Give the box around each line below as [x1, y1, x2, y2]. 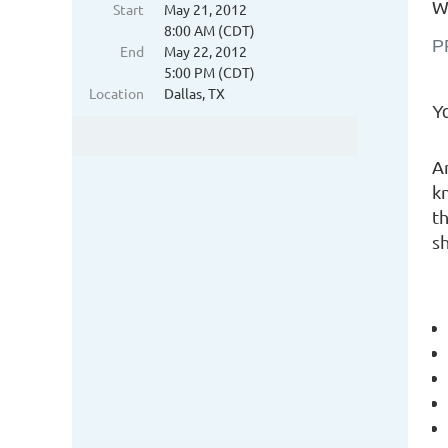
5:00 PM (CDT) [164, 63, 255, 81]
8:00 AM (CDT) [164, 21, 255, 39]
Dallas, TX [164, 84, 225, 102]
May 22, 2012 [164, 42, 247, 60]
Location [89, 84, 144, 102]
